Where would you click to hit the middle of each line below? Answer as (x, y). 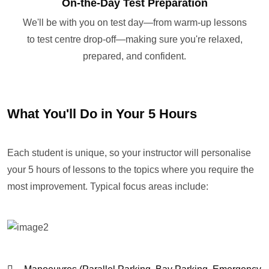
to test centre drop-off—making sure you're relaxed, (134, 40)
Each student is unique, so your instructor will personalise (129, 153)
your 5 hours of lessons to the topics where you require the (131, 170)
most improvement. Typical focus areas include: (108, 187)
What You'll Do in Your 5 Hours (102, 114)
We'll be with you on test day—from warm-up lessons (134, 23)
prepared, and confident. (134, 56)
